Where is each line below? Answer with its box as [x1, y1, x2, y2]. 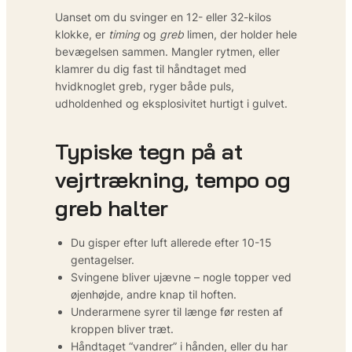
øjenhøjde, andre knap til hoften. [71, 287, 236, 301]
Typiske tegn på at [55, 137, 242, 165]
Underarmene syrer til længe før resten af [71, 304, 283, 318]
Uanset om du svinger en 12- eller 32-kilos [55, 9, 271, 24]
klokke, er [55, 27, 108, 41]
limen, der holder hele [184, 27, 297, 41]
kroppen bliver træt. [71, 321, 174, 335]
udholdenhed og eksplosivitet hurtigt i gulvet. [55, 96, 288, 110]
